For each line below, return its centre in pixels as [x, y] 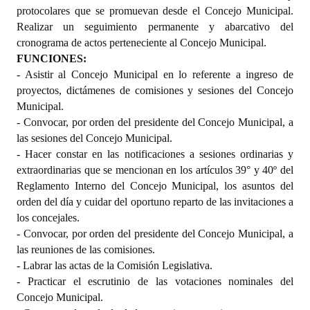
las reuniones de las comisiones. [86, 249]
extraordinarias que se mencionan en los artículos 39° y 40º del [155, 170]
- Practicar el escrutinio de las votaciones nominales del [155, 281]
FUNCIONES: [52, 58]
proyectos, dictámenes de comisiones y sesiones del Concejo [155, 90]
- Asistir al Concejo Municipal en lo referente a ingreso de [155, 74]
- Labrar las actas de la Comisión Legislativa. [115, 265]
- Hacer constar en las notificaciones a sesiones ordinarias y [155, 154]
